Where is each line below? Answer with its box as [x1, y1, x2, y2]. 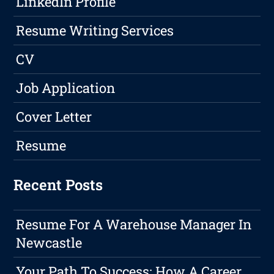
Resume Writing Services [16, 21, 174, 40]
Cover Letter [16, 108, 92, 126]
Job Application [16, 79, 116, 97]
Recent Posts [13, 175, 103, 195]
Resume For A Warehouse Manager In [16, 215, 252, 234]
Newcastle [16, 234, 83, 252]
